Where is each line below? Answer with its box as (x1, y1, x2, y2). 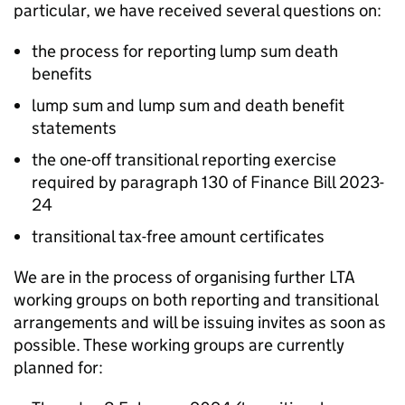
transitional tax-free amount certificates (32, 226, 325, 247)
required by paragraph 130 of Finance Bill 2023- (32, 172, 384, 193)
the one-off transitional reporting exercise (32, 149, 336, 170)
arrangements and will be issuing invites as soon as (14, 312, 386, 333)
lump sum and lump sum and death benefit (32, 95, 344, 116)
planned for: (14, 357, 103, 378)
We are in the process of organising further (14, 267, 329, 287)
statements (32, 118, 117, 138)
